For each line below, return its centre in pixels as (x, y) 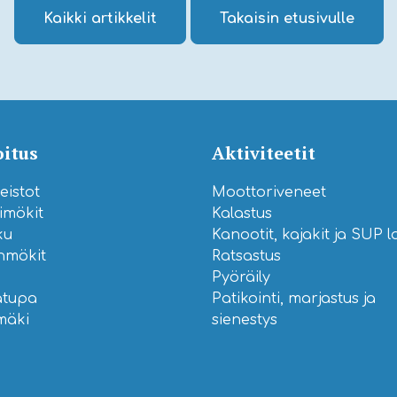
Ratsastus (246, 256)
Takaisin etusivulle (287, 18)
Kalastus (242, 213)
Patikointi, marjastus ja (294, 298)
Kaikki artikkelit (100, 18)
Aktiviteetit (264, 152)
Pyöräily (241, 277)
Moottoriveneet (269, 192)
